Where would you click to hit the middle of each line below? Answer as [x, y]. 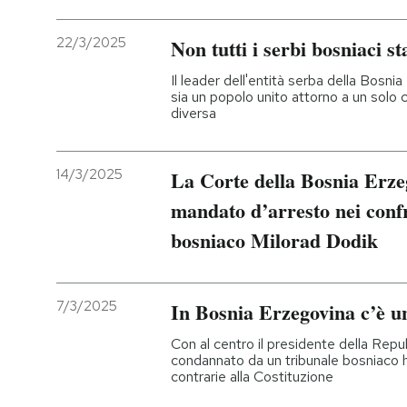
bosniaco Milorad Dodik [274, 240]
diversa [194, 113]
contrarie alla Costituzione [252, 376]
